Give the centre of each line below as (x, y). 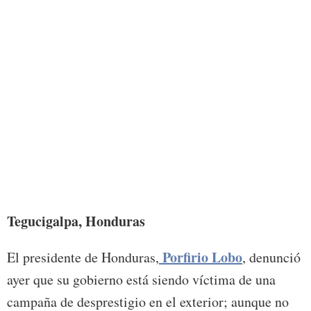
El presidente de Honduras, (83, 258)
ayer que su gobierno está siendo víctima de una (141, 280)
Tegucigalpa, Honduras (76, 221)
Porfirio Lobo (201, 258)
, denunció (271, 258)
